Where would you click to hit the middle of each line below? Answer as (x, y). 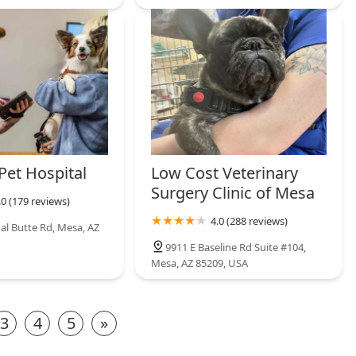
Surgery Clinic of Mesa (233, 193)
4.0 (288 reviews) (250, 221)
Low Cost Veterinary (225, 173)
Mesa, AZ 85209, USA (200, 263)
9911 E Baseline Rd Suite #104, (236, 248)
